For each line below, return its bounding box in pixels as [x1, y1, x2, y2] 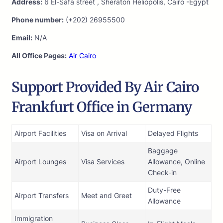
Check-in [148, 168, 177, 177]
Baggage [148, 146, 178, 155]
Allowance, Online [148, 157, 205, 166]
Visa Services [81, 157, 124, 166]
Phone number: [11, 15, 64, 24]
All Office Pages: [11, 51, 67, 60]
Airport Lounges [14, 157, 66, 166]
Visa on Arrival [81, 129, 127, 138]
